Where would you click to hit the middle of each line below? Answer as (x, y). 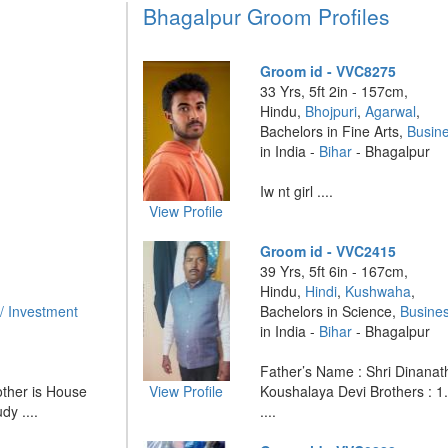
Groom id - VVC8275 (328, 71)
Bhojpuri (331, 111)
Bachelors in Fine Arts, (334, 131)
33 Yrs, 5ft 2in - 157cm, (334, 91)
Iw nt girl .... (297, 191)
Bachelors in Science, (330, 311)
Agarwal (391, 111)
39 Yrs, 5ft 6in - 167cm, (334, 271)
